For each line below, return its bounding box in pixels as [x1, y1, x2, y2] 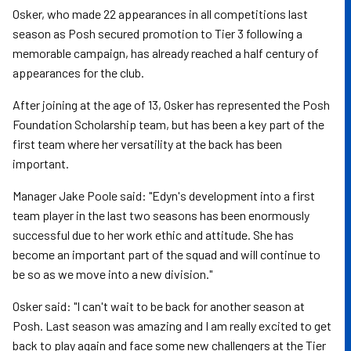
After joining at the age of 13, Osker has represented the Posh [13, 97, 330, 112]
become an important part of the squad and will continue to [13, 247, 320, 262]
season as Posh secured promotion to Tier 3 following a [13, 26, 302, 41]
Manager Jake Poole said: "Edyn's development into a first [13, 188, 315, 203]
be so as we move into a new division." [13, 266, 212, 281]
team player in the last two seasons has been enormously [13, 208, 309, 223]
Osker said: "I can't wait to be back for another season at [13, 299, 305, 313]
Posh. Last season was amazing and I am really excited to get [13, 318, 331, 333]
